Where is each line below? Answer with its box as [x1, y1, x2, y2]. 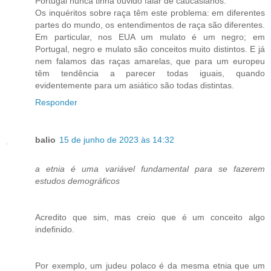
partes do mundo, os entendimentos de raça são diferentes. [35, 20, 265, 30]
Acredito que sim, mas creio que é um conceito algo [35, 212, 265, 223]
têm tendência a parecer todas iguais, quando [35, 68, 265, 79]
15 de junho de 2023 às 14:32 [59, 135, 174, 145]
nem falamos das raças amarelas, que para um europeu [35, 56, 265, 67]
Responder [35, 97, 77, 108]
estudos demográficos [35, 176, 120, 186]
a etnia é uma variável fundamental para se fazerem [35, 164, 265, 174]
